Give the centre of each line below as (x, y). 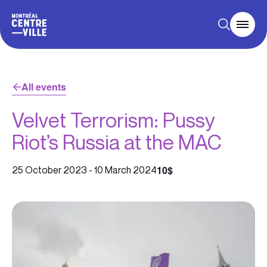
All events (44, 87)
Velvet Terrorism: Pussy (114, 120)
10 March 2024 (125, 170)
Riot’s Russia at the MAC (117, 142)
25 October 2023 (49, 170)
